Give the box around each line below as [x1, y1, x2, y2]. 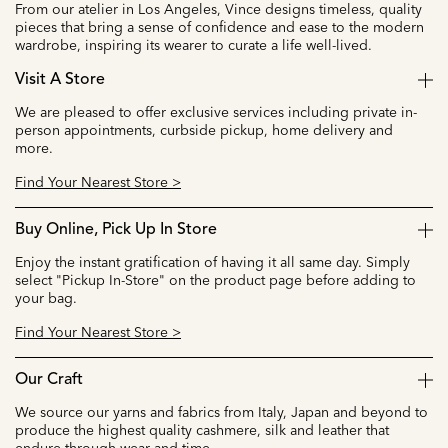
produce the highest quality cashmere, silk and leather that [15, 420, 389, 439]
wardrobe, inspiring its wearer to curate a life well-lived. [15, 35, 372, 54]
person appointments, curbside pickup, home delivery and [15, 120, 393, 139]
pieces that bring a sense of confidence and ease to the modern [15, 17, 424, 36]
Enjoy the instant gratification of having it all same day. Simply [15, 252, 410, 271]
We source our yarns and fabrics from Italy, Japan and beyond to [15, 402, 428, 421]
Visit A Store [15, 71, 105, 88]
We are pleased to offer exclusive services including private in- [15, 102, 417, 121]
